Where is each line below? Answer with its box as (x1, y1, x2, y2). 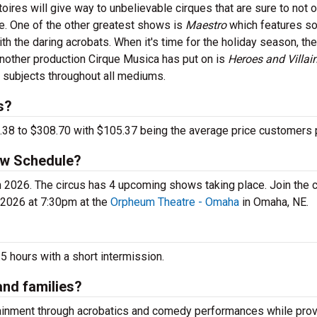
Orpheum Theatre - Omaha (110, 195, 239, 209)
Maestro (185, 18, 229, 32)
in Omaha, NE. (239, 195, 309, 209)
